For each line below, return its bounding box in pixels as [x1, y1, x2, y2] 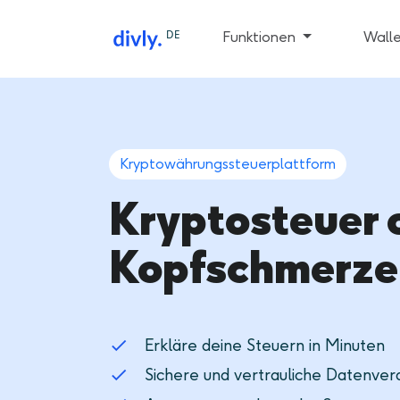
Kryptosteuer [109, 194, 387, 246]
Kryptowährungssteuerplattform [120, 155, 336, 172]
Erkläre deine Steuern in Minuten [145, 336, 385, 355]
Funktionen [222, 29, 299, 46]
